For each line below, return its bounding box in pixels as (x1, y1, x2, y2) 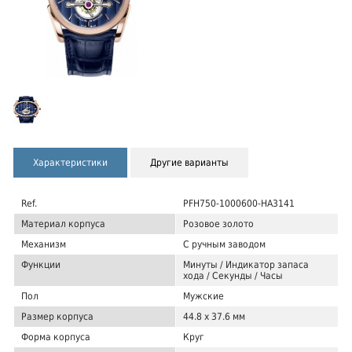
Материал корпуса (21, 218, 105, 229)
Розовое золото (183, 218, 254, 229)
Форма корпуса (21, 331, 90, 343)
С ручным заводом (183, 238, 266, 250)
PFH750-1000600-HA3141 (183, 197, 295, 209)
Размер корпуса (21, 310, 93, 322)
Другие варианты (150, 156, 229, 168)
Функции (21, 258, 60, 270)
